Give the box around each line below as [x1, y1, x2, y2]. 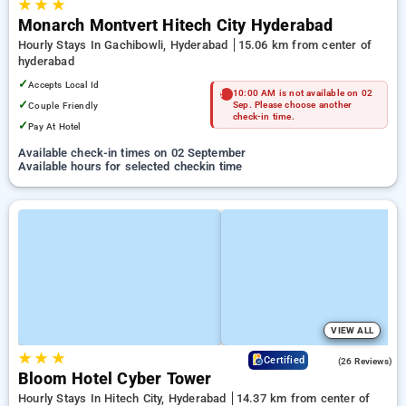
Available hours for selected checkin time [18, 159, 243, 173]
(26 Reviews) [337, 356, 392, 366]
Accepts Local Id [28, 79, 100, 91]
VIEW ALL [331, 325, 373, 335]
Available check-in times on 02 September [18, 146, 246, 159]
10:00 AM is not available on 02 [233, 88, 373, 98]
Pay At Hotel [28, 121, 82, 132]
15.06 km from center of [237, 38, 372, 52]
